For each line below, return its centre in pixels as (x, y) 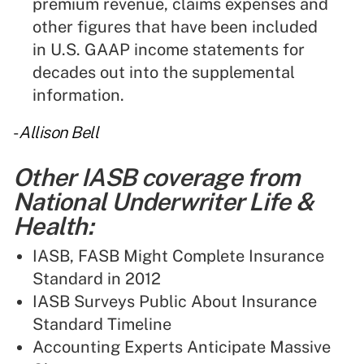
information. (78, 95)
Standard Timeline (102, 325)
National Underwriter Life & (163, 202)
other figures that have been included (175, 27)
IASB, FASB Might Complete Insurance (178, 256)
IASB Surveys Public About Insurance (175, 302)
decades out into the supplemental (164, 73)
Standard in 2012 (97, 279)
